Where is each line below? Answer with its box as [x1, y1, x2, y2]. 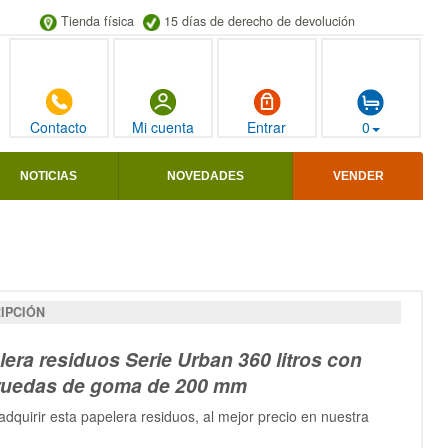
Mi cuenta [131, 117, 194, 138]
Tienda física [60, 12, 134, 30]
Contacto [30, 117, 88, 138]
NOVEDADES [167, 169, 244, 184]
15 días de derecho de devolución [163, 12, 355, 30]
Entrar [247, 117, 287, 138]
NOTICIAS [20, 169, 77, 184]
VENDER [332, 169, 384, 184]
